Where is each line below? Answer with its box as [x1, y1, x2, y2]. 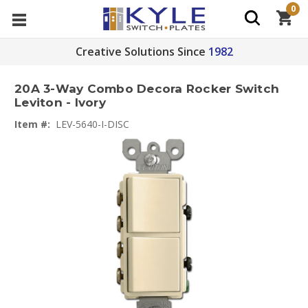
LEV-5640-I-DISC [56, 118, 129, 131]
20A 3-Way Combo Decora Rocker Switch [14, 82, 279, 96]
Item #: [14, 118, 50, 131]
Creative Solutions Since [75, 44, 206, 59]
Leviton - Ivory [14, 96, 106, 110]
